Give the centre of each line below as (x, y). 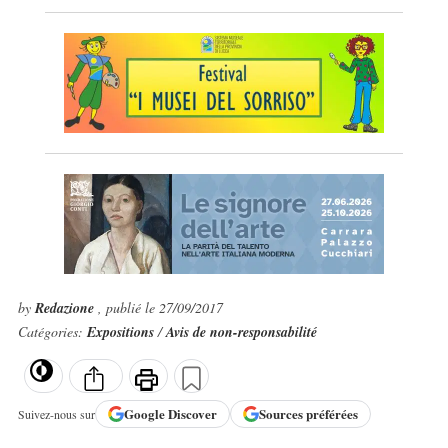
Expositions (122, 332)
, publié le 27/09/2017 (160, 307)
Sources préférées (308, 414)
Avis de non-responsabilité (241, 332)
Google (145, 414)
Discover (192, 414)
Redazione (66, 308)
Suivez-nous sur (56, 413)
